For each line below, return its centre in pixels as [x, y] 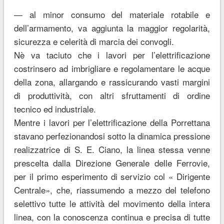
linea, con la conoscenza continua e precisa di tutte [112, 216]
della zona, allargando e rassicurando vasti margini [112, 81]
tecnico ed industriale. [55, 108]
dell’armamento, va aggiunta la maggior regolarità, [112, 27]
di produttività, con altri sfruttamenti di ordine [112, 95]
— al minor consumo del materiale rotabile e [112, 14]
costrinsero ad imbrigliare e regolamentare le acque [112, 68]
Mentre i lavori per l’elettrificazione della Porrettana [112, 122]
